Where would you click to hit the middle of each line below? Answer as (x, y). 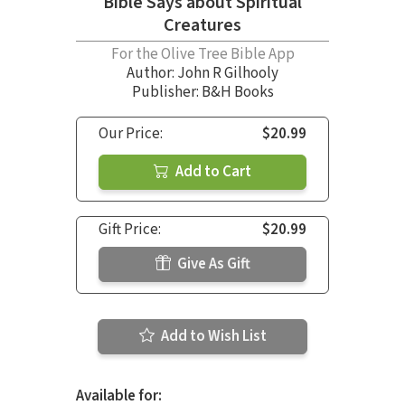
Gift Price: (130, 230)
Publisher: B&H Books (202, 93)
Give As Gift (212, 264)
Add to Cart (212, 172)
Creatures (202, 26)
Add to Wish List (212, 337)
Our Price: (131, 134)
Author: (152, 74)
